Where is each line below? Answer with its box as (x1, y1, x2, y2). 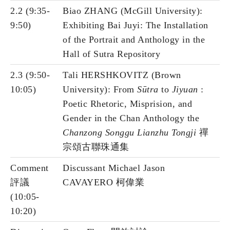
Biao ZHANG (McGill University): (63, 6, 203, 16)
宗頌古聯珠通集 (63, 142, 129, 152)
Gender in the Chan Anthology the (63, 113, 199, 124)
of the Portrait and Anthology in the (63, 34, 205, 45)
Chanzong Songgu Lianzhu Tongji (63, 127, 196, 138)
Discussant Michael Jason (63, 163, 165, 174)
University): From (63, 84, 137, 95)
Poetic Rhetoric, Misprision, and (63, 99, 192, 109)
